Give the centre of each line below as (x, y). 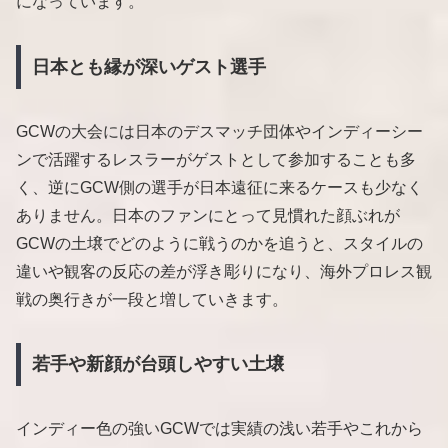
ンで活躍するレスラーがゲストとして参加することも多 (216, 159)
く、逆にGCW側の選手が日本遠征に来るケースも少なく (219, 187)
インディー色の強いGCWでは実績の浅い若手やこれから (219, 429)
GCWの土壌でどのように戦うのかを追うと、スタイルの (219, 243)
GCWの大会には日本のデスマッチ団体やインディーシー (219, 131)
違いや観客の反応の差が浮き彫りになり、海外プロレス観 (224, 271)
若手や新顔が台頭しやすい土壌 (157, 364)
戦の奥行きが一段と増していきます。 (152, 299)
